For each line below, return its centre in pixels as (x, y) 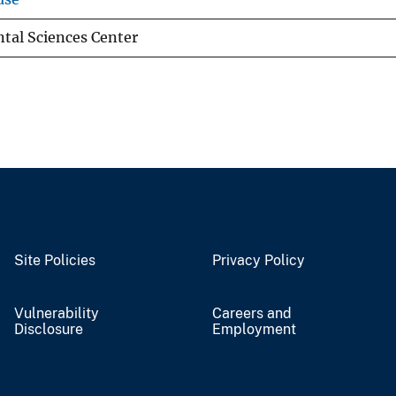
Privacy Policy (259, 260)
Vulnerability (57, 313)
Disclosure (49, 329)
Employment (254, 329)
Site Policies (55, 260)
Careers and (252, 313)
